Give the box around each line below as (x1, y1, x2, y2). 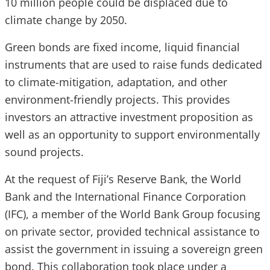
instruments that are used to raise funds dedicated (5, 57, 262, 72)
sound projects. (5, 145, 84, 159)
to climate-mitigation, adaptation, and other (5, 75, 227, 89)
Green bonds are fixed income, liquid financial (5, 40, 240, 54)
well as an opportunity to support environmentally (5, 127, 260, 142)
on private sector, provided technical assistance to (5, 224, 260, 239)
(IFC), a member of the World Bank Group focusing (5, 207, 260, 221)
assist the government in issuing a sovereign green (5, 242, 263, 256)
